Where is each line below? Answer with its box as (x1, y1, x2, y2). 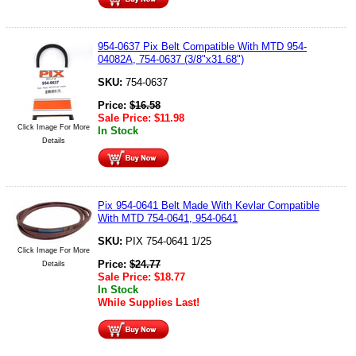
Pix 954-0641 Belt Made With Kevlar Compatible (98, 199, 319, 211)
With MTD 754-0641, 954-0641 (98, 211, 238, 224)
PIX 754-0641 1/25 (126, 234, 211, 247)
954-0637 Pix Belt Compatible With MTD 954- (98, 40, 307, 52)
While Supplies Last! (98, 296, 199, 308)
